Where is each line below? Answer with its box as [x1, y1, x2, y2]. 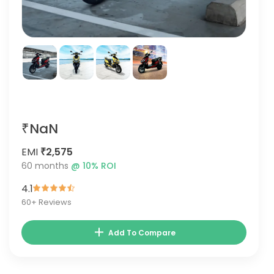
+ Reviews [31, 196, 72, 208]
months [32, 160, 71, 172]
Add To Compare [108, 228, 176, 238]
